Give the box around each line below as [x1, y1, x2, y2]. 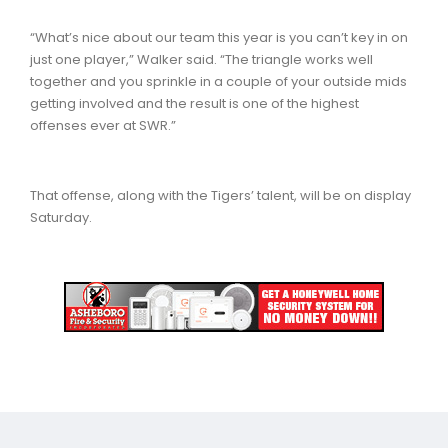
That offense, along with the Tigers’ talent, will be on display [30, 185, 411, 205]
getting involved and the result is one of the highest [30, 93, 359, 113]
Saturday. [30, 207, 92, 227]
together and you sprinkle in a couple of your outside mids [30, 71, 407, 91]
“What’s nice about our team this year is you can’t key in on [30, 27, 408, 47]
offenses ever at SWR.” [30, 115, 176, 135]
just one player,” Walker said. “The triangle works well [30, 49, 373, 69]
